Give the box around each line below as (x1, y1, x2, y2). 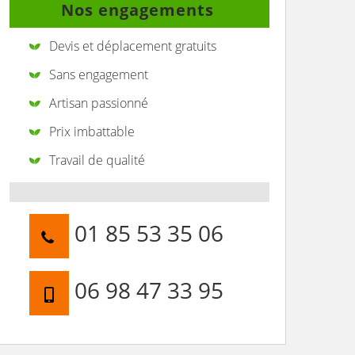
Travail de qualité (49, 151, 145, 169)
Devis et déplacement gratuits (49, 37, 216, 55)
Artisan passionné (49, 94, 148, 112)
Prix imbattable (49, 123, 135, 140)
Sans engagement (49, 66, 148, 83)
